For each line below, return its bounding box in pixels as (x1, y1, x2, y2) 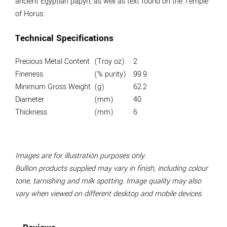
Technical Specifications (15, 31, 113, 45)
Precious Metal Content (15, 56, 90, 67)
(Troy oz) (94, 56, 125, 67)
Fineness (15, 68, 43, 80)
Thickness (15, 106, 47, 118)
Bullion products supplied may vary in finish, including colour (15, 163, 208, 174)
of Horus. (15, 9, 45, 20)
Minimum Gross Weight (15, 81, 91, 92)
